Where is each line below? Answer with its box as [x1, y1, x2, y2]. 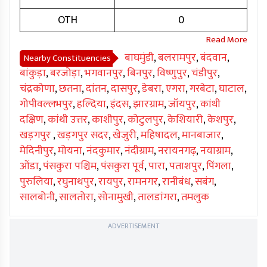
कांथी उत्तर [48, 111, 88, 129]
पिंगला [206, 157, 231, 176]
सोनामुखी [98, 188, 133, 207]
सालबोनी [20, 188, 55, 207]
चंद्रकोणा [20, 80, 55, 98]
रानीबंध [162, 173, 191, 191]
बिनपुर [127, 64, 153, 83]
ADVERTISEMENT [108, 220, 159, 232]
